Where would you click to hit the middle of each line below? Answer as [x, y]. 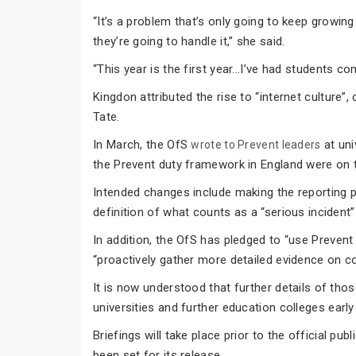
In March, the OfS [142, 144]
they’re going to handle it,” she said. [189, 41]
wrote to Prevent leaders [256, 144]
